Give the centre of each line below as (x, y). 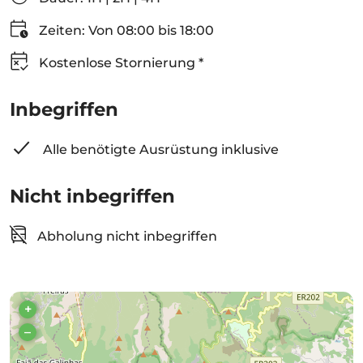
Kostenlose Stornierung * (120, 63)
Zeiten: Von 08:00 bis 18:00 (125, 30)
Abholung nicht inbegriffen (126, 236)
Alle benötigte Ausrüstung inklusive (159, 149)
